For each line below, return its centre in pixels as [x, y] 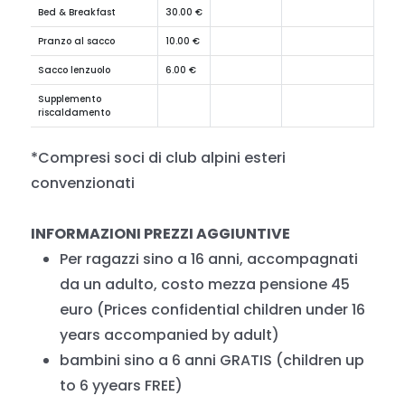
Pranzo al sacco [77, 41]
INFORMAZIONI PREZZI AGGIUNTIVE [161, 234]
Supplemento [70, 99]
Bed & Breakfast [77, 12]
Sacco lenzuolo [75, 70]
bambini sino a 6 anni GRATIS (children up [212, 360]
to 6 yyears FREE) [122, 386]
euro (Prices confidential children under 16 [213, 310]
